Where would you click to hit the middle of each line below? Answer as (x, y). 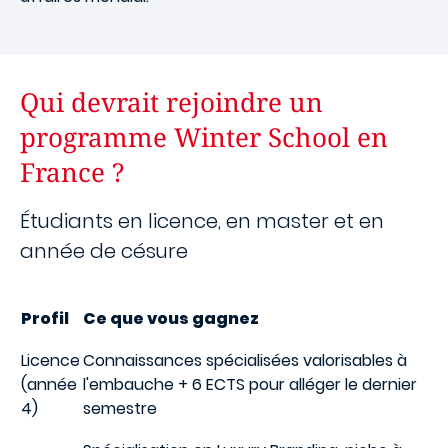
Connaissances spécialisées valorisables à (245, 360)
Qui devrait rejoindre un (171, 102)
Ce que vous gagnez (171, 318)
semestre (120, 408)
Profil (45, 318)
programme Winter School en (204, 137)
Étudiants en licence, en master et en (202, 221)
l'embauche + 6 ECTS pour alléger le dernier (250, 384)
